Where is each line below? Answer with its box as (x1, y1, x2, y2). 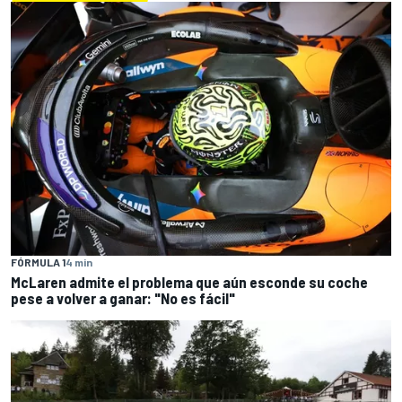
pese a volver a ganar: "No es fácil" (11, 288, 235, 307)
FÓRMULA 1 (11, 255, 66, 268)
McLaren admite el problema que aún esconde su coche (11, 272, 368, 291)
